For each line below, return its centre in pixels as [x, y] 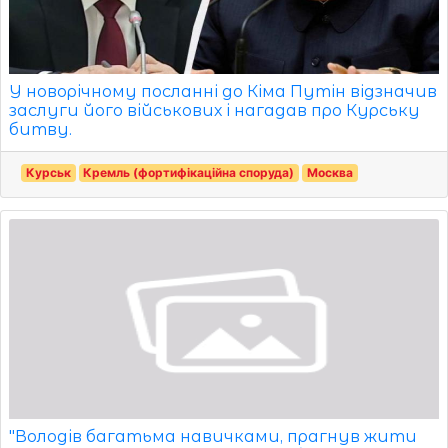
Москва [329, 172]
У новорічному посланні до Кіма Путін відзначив [223, 91]
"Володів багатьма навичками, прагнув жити [213, 436]
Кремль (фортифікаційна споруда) [189, 172]
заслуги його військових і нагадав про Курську [214, 110]
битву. [40, 129]
